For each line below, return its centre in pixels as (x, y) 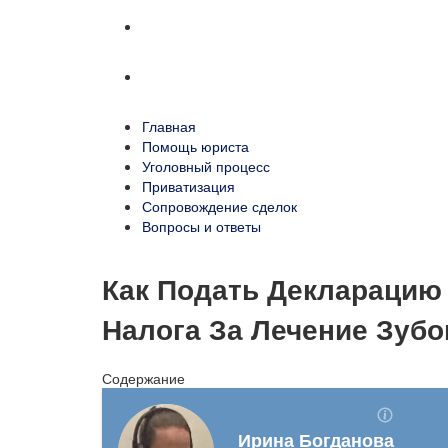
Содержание (143, 377)
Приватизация (188, 186)
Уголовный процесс (206, 166)
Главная (169, 126)
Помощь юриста (195, 146)
